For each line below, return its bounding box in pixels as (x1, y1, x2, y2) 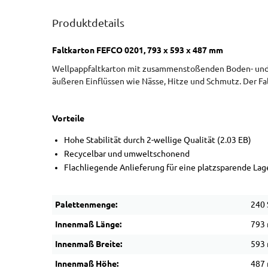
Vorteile (52, 114, 84, 123)
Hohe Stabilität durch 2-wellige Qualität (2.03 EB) (64, 135, 251, 145)
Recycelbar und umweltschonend (64, 149, 190, 159)
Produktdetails (52, 17, 124, 29)
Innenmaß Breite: (55, 239, 122, 249)
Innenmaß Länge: (55, 220, 121, 229)
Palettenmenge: (55, 200, 117, 209)
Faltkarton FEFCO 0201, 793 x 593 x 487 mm (52, 45, 223, 55)
